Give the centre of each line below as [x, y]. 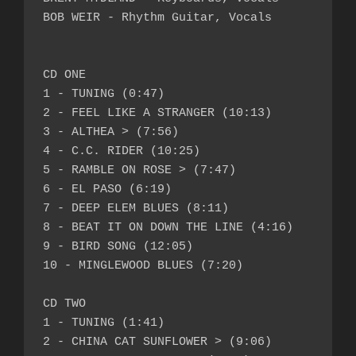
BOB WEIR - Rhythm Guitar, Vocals [157, 17]
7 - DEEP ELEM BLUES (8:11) [136, 208]
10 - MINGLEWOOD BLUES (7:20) [143, 265]
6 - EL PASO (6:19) [107, 189]
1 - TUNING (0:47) [104, 94]
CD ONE [64, 75]
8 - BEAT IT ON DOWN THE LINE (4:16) [168, 227]
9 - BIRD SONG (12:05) [118, 246]
